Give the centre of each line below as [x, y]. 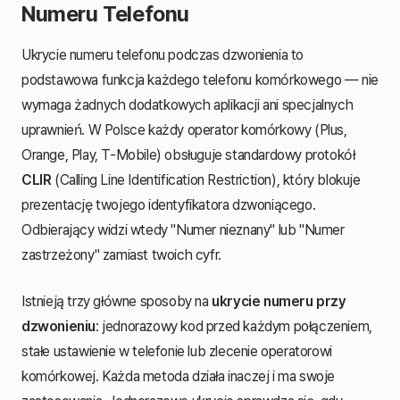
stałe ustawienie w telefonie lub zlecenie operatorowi [177, 351]
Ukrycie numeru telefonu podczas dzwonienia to [163, 54]
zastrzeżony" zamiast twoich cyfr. [121, 254]
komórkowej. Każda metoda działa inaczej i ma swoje [178, 376]
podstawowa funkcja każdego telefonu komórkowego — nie [200, 79]
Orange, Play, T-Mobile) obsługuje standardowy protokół [188, 154]
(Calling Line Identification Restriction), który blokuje [206, 179]
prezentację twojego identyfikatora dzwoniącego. [169, 204]
